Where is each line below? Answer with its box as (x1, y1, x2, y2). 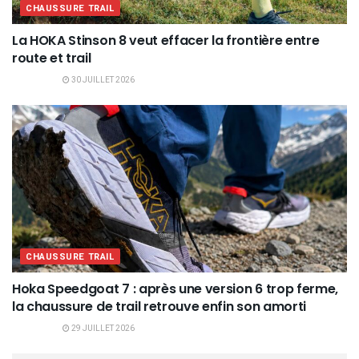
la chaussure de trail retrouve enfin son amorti (12, 297, 306, 317)
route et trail (12, 49, 91, 68)
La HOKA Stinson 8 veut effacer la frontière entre (12, 31, 320, 50)
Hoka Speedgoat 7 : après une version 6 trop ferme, (12, 280, 338, 299)
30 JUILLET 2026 (70, 75, 135, 87)
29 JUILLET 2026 (70, 323, 135, 335)
